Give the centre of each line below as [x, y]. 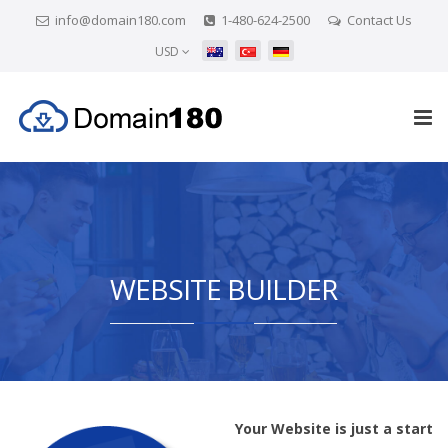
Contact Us [379, 20]
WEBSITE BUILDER [223, 288]
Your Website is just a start [334, 428]
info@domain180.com [120, 20]
